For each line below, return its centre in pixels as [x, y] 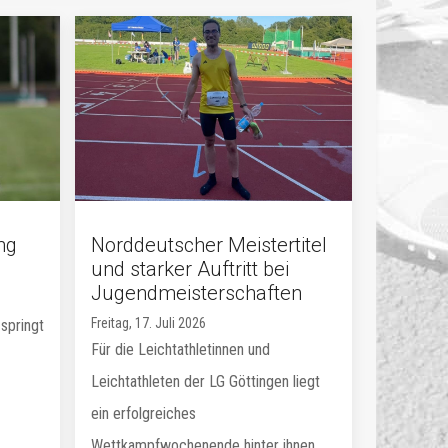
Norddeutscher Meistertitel [209, 244]
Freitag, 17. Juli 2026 [149, 322]
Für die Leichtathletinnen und [181, 349]
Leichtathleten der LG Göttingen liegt [206, 381]
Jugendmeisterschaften [197, 292]
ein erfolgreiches [144, 413]
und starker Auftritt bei [190, 268]
